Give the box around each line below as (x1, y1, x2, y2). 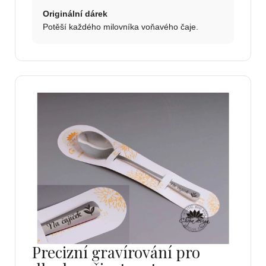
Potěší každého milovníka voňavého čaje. (43, 22, 198, 32)
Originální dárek (43, 9, 107, 19)
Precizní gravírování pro (32, 242, 200, 263)
